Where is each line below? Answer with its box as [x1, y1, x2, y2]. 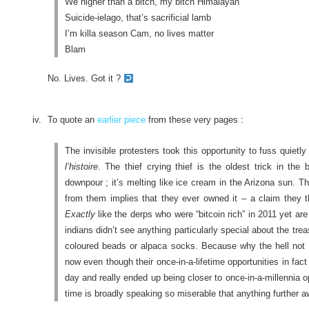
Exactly [64, 209, 95, 220]
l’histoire [64, 161, 98, 172]
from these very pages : [145, 114, 243, 126]
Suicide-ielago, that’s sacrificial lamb [64, 12, 211, 23]
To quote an [47, 114, 97, 126]
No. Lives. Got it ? [47, 73, 123, 84]
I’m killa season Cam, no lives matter [64, 28, 214, 39]
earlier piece [97, 114, 146, 126]
